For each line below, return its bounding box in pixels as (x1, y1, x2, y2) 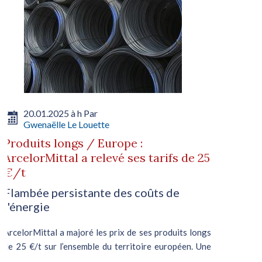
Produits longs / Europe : (3, 135, 143, 150)
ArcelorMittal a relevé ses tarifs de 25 (3, 150, 210, 165)
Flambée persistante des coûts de (3, 185, 180, 199)
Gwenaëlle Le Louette (23, 118, 109, 130)
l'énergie (3, 199, 50, 213)
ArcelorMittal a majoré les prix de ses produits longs (3, 226, 211, 237)
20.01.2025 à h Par (23, 107, 98, 119)
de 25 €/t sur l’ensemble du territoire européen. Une (3, 240, 211, 251)
